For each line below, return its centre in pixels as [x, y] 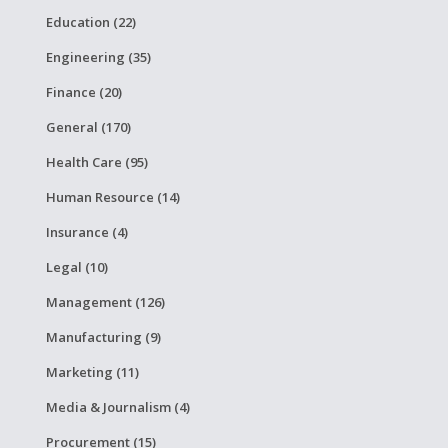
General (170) [88, 127]
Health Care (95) [96, 162]
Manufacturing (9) [103, 337]
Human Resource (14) [112, 197]
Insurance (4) [86, 232]
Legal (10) [76, 267]
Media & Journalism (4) [117, 407]
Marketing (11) [92, 372]
